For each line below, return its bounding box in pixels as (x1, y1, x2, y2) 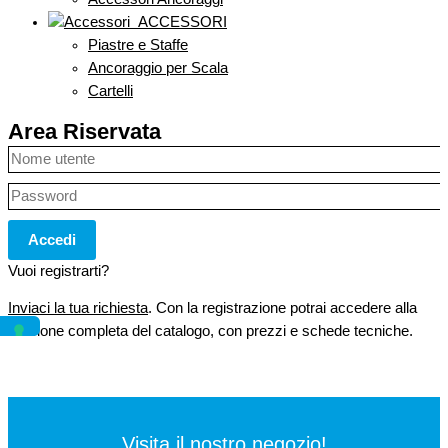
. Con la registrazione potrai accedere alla (148, 300, 417, 317)
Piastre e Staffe (88, 37, 188, 54)
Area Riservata (8, 118, 161, 144)
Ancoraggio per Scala (88, 60, 228, 77)
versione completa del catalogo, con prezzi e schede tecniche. (8, 323, 413, 340)
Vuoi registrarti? (8, 262, 109, 279)
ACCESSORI (130, 14, 227, 31)
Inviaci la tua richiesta (8, 300, 148, 317)
